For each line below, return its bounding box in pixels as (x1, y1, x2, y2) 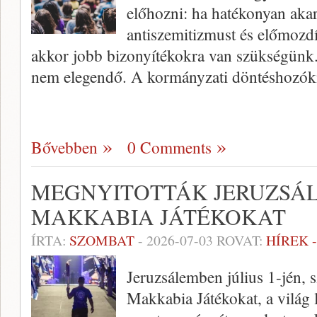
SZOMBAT (69, 231, 134, 250)
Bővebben (31, 136, 98, 158)
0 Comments (127, 136, 212, 158)
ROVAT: (213, 231, 266, 250)
